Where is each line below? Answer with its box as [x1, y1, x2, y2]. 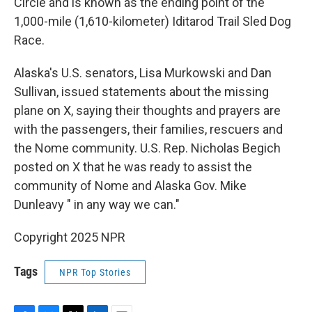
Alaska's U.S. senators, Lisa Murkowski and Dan [14, 65, 272, 80]
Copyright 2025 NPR [14, 230, 125, 244]
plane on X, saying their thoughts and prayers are [14, 103, 281, 118]
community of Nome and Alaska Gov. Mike [14, 178, 247, 193]
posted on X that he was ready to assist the [14, 159, 252, 174]
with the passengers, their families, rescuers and [14, 122, 283, 136]
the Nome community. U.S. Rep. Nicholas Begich [14, 141, 281, 155]
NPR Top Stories [59, 267, 131, 278]
